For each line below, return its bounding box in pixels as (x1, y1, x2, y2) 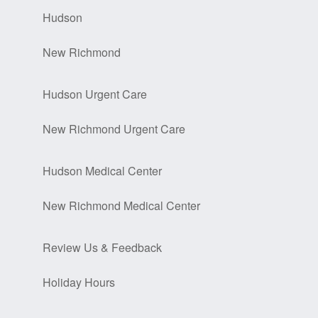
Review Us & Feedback (43, 239, 162, 256)
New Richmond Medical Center (43, 197, 200, 214)
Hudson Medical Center (43, 163, 162, 180)
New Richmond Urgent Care (43, 121, 185, 138)
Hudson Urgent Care (43, 86, 147, 103)
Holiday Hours (43, 274, 115, 291)
